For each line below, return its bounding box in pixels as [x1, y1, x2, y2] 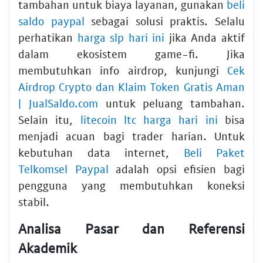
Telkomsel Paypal [18, 162, 109, 176]
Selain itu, [18, 113, 80, 127]
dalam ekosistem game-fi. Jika [18, 47, 245, 61]
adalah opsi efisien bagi [108, 162, 245, 176]
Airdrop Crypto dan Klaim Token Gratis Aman [18, 80, 245, 94]
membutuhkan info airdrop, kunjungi [18, 63, 227, 77]
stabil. [18, 195, 49, 209]
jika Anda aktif [164, 31, 245, 45]
